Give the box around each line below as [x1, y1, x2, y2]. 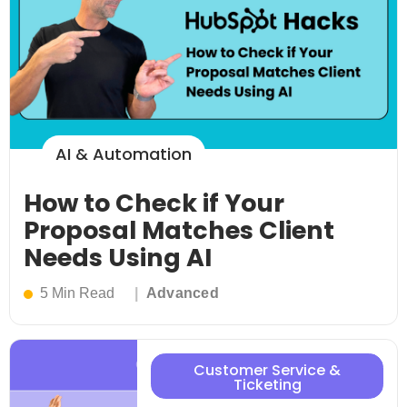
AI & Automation [55, 143, 192, 166]
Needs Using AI [24, 241, 212, 275]
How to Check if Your [24, 186, 284, 221]
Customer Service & [194, 360, 341, 382]
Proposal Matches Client [24, 213, 334, 248]
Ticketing [233, 374, 302, 396]
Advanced [145, 285, 220, 302]
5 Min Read [40, 285, 114, 302]
